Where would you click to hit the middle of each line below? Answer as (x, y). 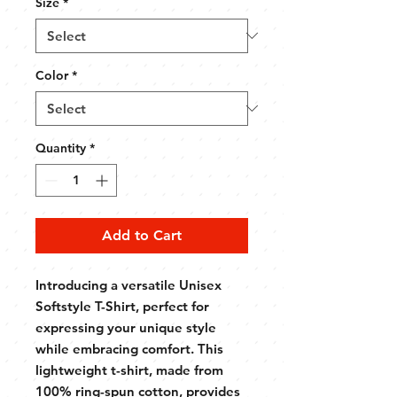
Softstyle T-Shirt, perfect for (122, 306)
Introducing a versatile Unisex (128, 284)
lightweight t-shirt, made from (129, 370)
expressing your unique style (126, 327)
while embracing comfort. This (129, 348)
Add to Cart (142, 235)
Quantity (61, 148)
